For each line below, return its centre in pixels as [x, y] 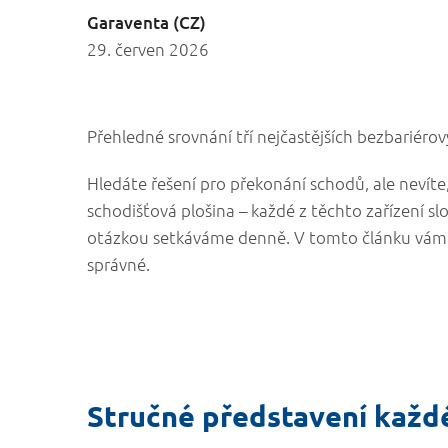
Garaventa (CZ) [146, 22]
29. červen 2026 [148, 49]
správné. [118, 264]
